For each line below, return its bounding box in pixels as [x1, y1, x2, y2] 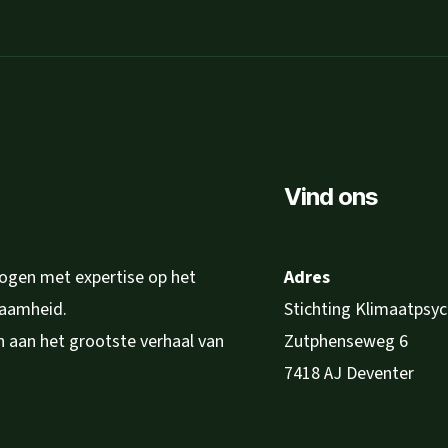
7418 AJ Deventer [284, 360, 414, 386]
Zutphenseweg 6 [284, 328, 408, 354]
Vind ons [284, 181, 379, 211]
